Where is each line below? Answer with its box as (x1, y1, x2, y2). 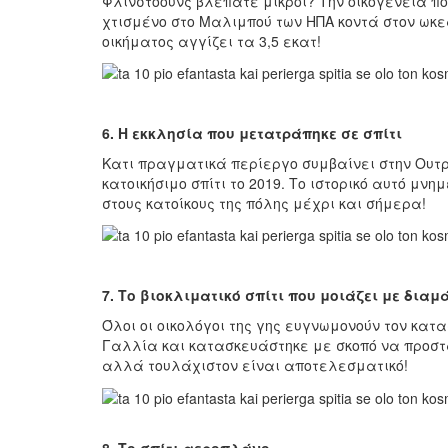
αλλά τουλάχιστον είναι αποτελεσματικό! (102, 355, 408, 376)
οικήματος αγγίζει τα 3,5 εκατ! (102, 30, 321, 51)
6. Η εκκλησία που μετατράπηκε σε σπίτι (102, 122, 402, 143)
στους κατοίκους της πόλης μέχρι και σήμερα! (102, 192, 426, 213)
